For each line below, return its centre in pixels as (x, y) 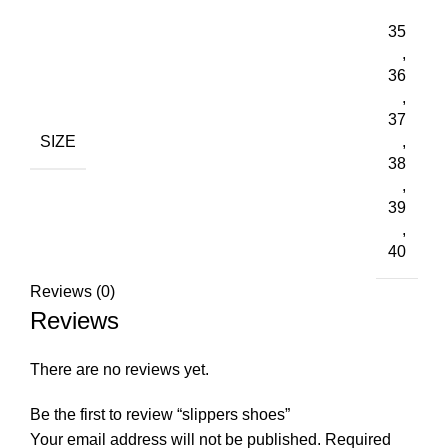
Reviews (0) (72, 292)
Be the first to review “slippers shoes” (160, 415)
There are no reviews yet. (119, 370)
